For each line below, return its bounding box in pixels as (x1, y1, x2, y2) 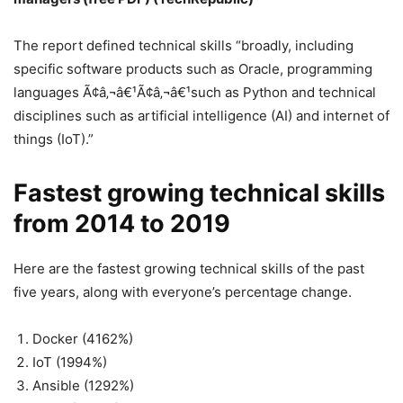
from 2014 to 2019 (13, 209, 230, 238)
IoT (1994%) (32, 354, 107, 371)
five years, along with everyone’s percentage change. (13, 283, 352, 300)
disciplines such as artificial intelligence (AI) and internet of (13, 107, 390, 124)
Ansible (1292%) (32, 377, 134, 394)
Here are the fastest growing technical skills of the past (13, 260, 364, 277)
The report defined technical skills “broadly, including (13, 37, 354, 54)
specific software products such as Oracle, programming (13, 60, 372, 77)
